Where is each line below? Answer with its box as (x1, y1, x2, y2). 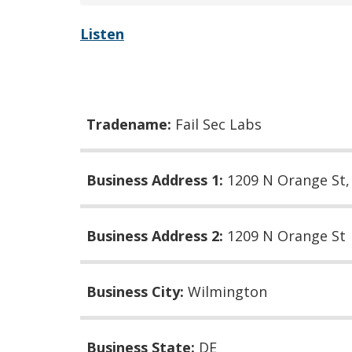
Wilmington (188, 281, 267, 301)
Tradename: (86, 114, 175, 134)
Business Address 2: (86, 225, 227, 245)
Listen (80, 24, 124, 43)
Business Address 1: (86, 170, 227, 189)
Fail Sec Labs (175, 114, 262, 134)
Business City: (86, 281, 188, 301)
